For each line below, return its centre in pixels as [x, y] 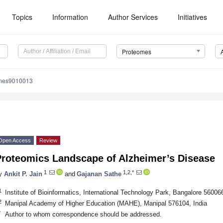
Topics [22, 17]
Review [48, 141]
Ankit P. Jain [23, 174]
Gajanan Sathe [99, 174]
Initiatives [193, 17]
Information [70, 17]
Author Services [133, 17]
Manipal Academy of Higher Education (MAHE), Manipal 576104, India [106, 203]
